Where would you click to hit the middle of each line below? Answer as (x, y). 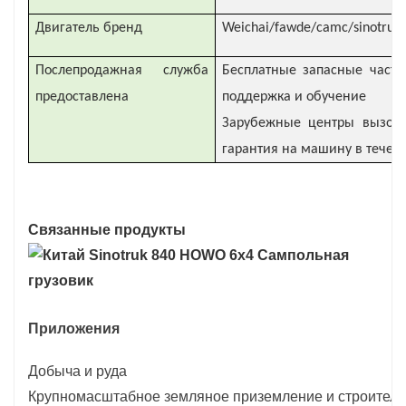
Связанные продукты (107, 229)
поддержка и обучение (294, 97)
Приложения (74, 328)
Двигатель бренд (89, 28)
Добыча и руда (77, 371)
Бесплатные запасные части (313, 70)
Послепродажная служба (122, 70)
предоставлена (82, 97)
